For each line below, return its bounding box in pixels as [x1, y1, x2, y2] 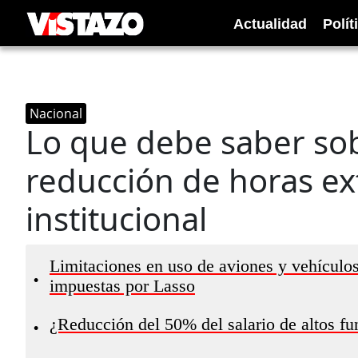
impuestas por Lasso [50, 276, 195, 296]
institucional [26, 197, 207, 241]
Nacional [30, 105, 82, 122]
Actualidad [233, 15, 307, 32]
